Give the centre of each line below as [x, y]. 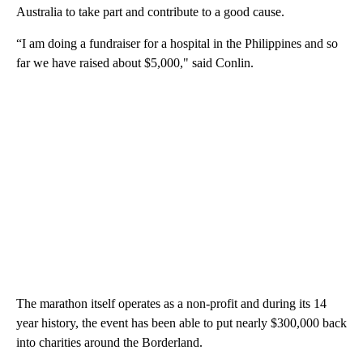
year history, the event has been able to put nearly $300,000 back [181, 322]
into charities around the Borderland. [109, 342]
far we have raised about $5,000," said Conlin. [135, 62]
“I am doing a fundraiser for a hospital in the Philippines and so [177, 43]
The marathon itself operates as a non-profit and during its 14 [171, 303]
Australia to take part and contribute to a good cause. [150, 11]
